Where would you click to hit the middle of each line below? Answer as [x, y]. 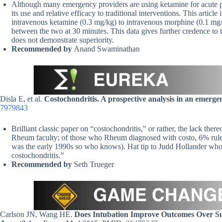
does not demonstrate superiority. [63, 40]
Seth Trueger [94, 165]
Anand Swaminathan [107, 49]
